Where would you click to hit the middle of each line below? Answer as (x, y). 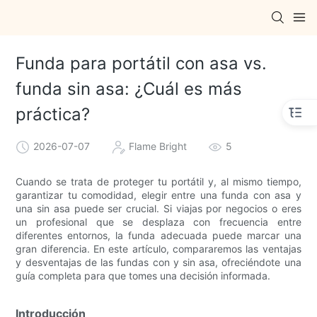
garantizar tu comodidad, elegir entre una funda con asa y (158, 195)
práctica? (53, 115)
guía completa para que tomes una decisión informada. (143, 275)
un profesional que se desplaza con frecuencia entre (158, 221)
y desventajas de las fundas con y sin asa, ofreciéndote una (158, 262)
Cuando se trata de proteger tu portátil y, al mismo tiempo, (158, 181)
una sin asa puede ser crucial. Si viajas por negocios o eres (158, 208)
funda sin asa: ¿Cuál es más (129, 89)
